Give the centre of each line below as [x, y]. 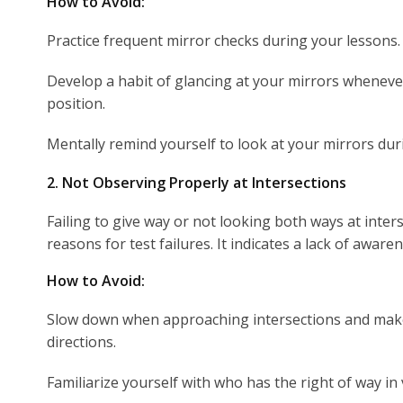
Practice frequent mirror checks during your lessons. [224, 40]
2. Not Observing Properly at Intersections [197, 182]
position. [76, 103]
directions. [81, 341]
